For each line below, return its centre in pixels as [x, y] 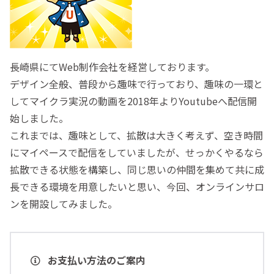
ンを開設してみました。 [64, 203]
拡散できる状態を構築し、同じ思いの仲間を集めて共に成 [137, 169]
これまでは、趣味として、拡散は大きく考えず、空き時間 [136, 135]
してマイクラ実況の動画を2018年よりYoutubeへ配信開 [133, 101]
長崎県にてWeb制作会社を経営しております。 [112, 66]
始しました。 [39, 118]
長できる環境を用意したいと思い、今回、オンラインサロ [137, 186]
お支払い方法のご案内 [95, 260]
